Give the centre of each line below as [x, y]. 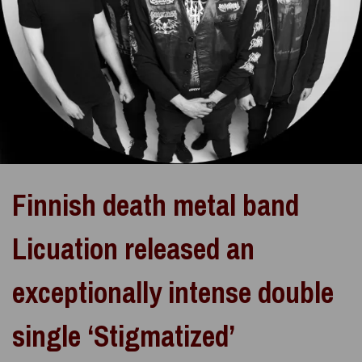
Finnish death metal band [156, 205]
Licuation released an [133, 249]
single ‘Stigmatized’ [124, 336]
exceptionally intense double [173, 293]
